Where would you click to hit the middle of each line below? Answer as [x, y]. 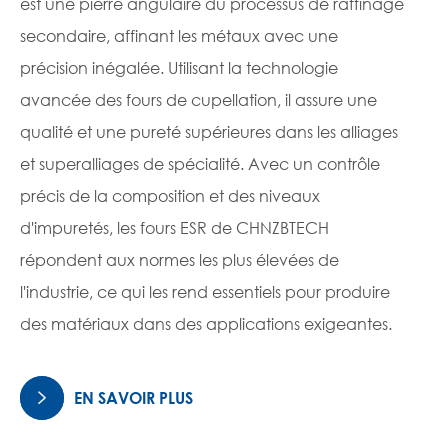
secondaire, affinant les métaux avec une [179, 36]
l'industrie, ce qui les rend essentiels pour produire [205, 292]
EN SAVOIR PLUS [131, 398]
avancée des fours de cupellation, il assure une [198, 100]
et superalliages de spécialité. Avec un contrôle [200, 164]
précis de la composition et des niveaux [170, 196]
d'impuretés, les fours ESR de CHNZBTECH [174, 228]
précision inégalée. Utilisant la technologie [179, 68]
